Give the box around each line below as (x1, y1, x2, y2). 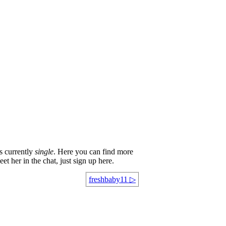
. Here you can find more (53, 147, 133, 156)
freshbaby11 (89, 175, 128, 184)
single (35, 147, 53, 156)
